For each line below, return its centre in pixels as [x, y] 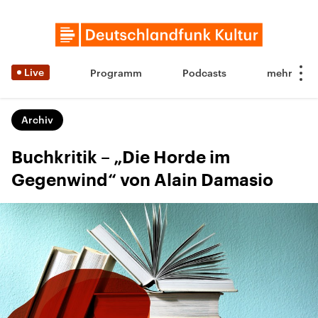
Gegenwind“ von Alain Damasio [142, 180]
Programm [116, 73]
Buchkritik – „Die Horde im [121, 158]
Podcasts [204, 73]
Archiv [37, 120]
